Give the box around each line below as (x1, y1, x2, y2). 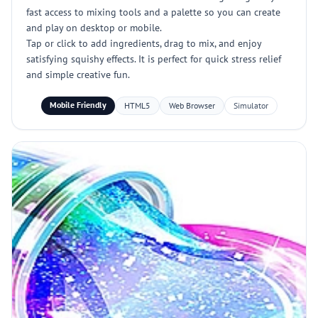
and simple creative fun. (26, 68, 130, 81)
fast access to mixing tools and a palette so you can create (26, 6, 280, 18)
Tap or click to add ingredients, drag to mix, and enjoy (26, 37, 261, 50)
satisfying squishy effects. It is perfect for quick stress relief (26, 53, 281, 65)
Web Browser (168, 100, 215, 111)
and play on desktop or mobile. (26, 21, 162, 34)
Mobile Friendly (49, 99, 106, 110)
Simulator (233, 100, 268, 111)
